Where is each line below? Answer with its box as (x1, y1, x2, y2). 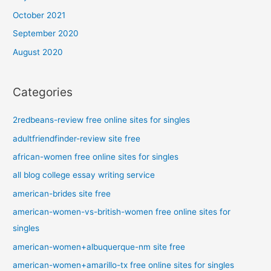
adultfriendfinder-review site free (13, 133, 141, 143)
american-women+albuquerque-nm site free (13, 241, 186, 252)
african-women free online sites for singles (13, 151, 179, 162)
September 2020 (13, 28, 79, 39)
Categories (13, 84, 73, 99)
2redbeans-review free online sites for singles (13, 115, 191, 125)
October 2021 (13, 10, 66, 20)
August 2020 (13, 47, 64, 57)
